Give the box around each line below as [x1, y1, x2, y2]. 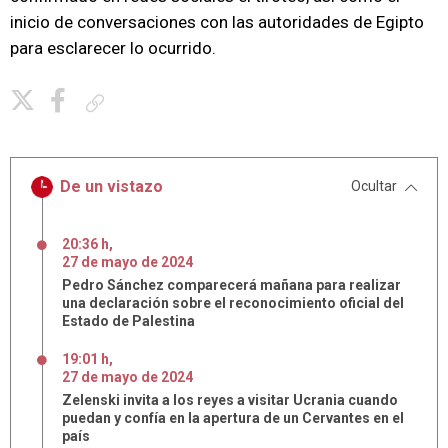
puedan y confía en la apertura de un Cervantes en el [62, 410, 404, 426]
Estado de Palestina [62, 313, 195, 329]
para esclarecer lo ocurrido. [10, 38, 216, 58]
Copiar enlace [112, 95, 184, 110]
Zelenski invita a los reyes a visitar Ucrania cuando [62, 392, 398, 408]
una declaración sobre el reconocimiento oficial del [62, 295, 404, 311]
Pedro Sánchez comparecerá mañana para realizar [62, 277, 401, 293]
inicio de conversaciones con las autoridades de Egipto [10, 12, 424, 32]
